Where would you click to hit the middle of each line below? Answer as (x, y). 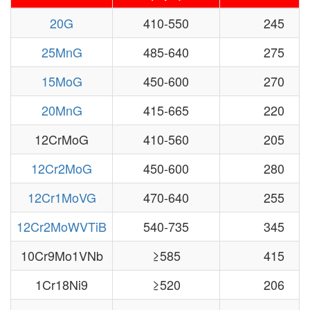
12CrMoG (62, 139)
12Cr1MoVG (62, 197)
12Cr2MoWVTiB (62, 226)
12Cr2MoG (62, 168)
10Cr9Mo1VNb (62, 255)
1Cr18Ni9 (62, 284)
